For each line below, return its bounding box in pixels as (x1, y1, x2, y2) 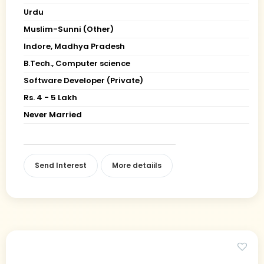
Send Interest (35, 160, 87, 170)
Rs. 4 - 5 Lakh (24, 91, 77, 103)
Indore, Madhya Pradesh (24, 40, 125, 52)
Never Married (24, 108, 82, 120)
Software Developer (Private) (24, 74, 143, 86)
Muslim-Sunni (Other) (24, 23, 114, 35)
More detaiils (112, 160, 161, 170)
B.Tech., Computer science (24, 57, 130, 69)
